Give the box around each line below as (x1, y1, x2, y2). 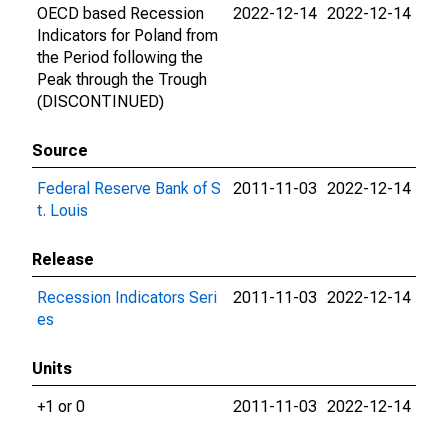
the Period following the (37, 48, 203, 67)
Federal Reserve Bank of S (37, 179, 221, 198)
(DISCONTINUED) (37, 92, 164, 111)
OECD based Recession (37, 4, 204, 23)
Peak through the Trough (37, 70, 207, 89)
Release (32, 250, 94, 269)
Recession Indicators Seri (37, 288, 217, 307)
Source (32, 141, 88, 160)
